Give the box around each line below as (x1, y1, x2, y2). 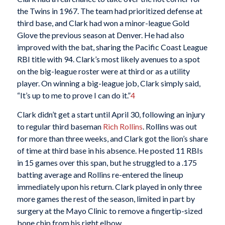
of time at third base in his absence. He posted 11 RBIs (17, 146, 203, 155)
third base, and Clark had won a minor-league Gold (17, 18, 189, 28)
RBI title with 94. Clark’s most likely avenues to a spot (17, 54, 200, 64)
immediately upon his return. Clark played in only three (17, 182, 202, 191)
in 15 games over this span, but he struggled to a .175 (17, 158, 197, 167)
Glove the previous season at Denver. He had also (17, 30, 184, 40)
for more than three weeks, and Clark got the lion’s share (17, 134, 208, 143)
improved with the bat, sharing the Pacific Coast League (17, 42, 207, 52)
